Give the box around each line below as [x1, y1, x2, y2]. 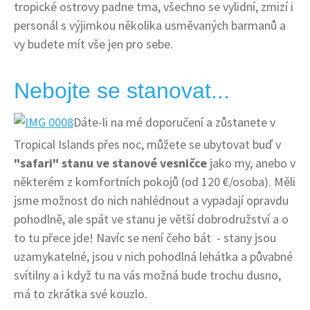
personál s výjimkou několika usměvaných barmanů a [14, 17, 286, 33]
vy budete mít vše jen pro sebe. [14, 35, 173, 52]
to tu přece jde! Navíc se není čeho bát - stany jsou [14, 229, 276, 246]
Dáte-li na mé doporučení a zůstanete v [73, 113, 275, 130]
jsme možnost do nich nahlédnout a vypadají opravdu [14, 192, 289, 208]
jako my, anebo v [207, 154, 295, 171]
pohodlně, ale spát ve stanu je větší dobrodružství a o [14, 210, 289, 227]
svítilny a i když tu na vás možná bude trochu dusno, [14, 266, 281, 283]
